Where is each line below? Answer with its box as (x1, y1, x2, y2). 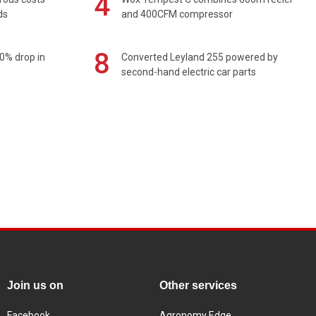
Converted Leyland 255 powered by (121, 51, 279, 63)
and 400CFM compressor (121, 8, 233, 20)
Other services (159, 279, 237, 292)
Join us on (7, 279, 63, 292)
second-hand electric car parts (121, 66, 257, 78)
